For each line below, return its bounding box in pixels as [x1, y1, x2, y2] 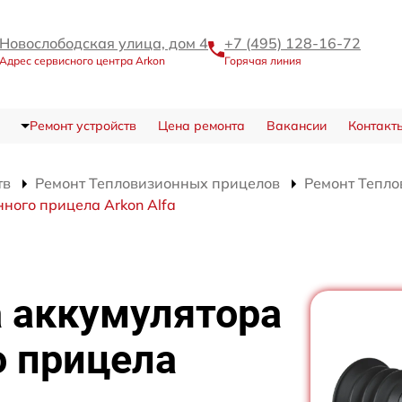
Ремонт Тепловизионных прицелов [35, 173, 280, 192]
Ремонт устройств [29, 117, 136, 134]
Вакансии [266, 117, 327, 134]
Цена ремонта [157, 117, 245, 134]
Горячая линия [224, 53, 301, 67]
